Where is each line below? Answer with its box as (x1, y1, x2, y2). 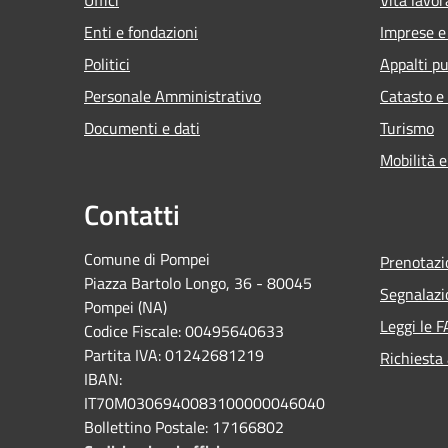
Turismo (380, 115, 434, 140)
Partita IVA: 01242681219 (84, 342, 264, 367)
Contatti (84, 192, 180, 236)
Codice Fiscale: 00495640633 (84, 318, 284, 343)
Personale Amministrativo (84, 83, 261, 108)
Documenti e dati (84, 115, 200, 140)
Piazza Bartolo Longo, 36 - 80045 (84, 270, 312, 295)
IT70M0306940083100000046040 (84, 390, 325, 415)
